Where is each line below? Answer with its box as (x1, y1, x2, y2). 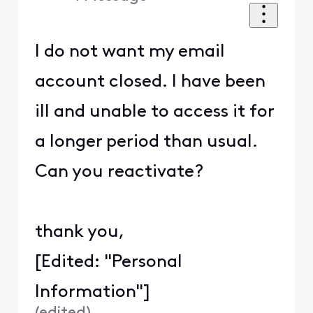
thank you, (34, 224, 124, 242)
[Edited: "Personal (34, 254, 182, 272)
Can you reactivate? (34, 163, 204, 182)
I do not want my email (34, 43, 225, 61)
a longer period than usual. (34, 133, 258, 152)
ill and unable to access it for (34, 103, 274, 122)
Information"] (34, 284, 150, 302)
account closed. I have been (34, 73, 265, 92)
